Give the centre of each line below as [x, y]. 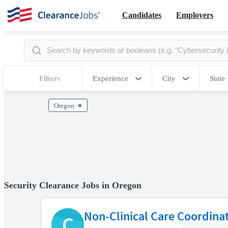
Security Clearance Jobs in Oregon [73, 185]
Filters [50, 78]
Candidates [142, 15]
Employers [195, 15]
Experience [110, 78]
